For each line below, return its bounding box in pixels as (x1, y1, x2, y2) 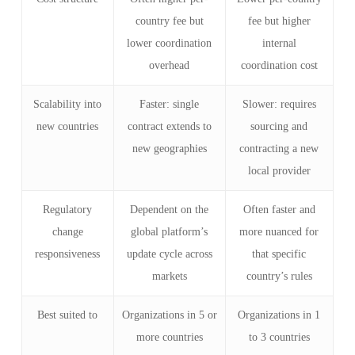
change (52, 225, 83, 238)
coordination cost (240, 59, 318, 71)
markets (151, 269, 187, 282)
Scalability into (33, 97, 102, 110)
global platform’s (131, 225, 208, 238)
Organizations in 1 (238, 308, 321, 321)
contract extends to (127, 120, 212, 132)
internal (261, 36, 296, 49)
